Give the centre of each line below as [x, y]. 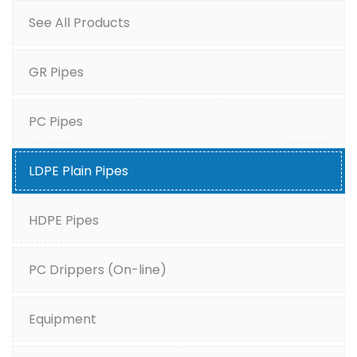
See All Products [79, 23]
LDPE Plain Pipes [78, 171]
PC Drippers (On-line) [98, 270]
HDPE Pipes [64, 221]
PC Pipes [56, 122]
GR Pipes [56, 73]
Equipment [63, 320]
